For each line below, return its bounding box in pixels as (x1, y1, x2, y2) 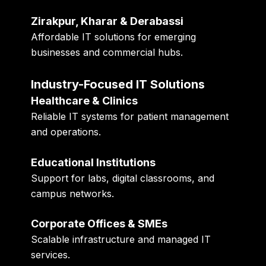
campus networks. (31, 187, 115, 199)
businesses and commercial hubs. (31, 46, 183, 59)
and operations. (31, 125, 102, 138)
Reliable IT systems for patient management (31, 110, 229, 122)
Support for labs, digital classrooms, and (31, 172, 215, 184)
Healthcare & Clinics (31, 94, 138, 107)
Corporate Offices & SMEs (31, 217, 168, 230)
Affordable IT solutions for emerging (31, 31, 197, 43)
